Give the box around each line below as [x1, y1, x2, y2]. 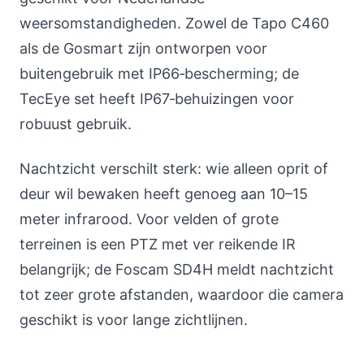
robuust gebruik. [19, 115, 132, 132]
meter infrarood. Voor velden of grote [19, 210, 279, 227]
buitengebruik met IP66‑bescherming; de [19, 65, 299, 82]
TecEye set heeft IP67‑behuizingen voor [19, 90, 294, 107]
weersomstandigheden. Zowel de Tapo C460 [19, 15, 329, 32]
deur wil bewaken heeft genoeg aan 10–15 [19, 185, 308, 202]
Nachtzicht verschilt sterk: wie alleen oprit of [19, 160, 328, 177]
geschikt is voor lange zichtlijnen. [19, 311, 248, 328]
